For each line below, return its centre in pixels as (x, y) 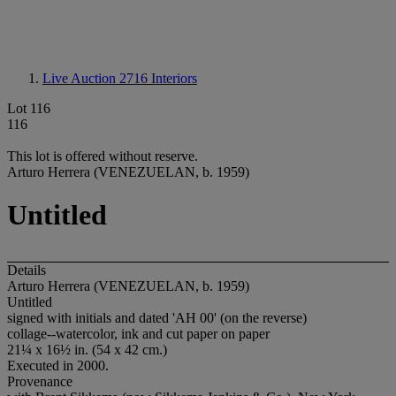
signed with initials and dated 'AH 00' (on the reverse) (157, 317)
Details (27, 270)
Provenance (40, 381)
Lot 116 (29, 108)
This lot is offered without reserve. (103, 156)
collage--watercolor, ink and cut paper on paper (138, 333)
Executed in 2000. (58, 365)
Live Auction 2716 (97, 78)
